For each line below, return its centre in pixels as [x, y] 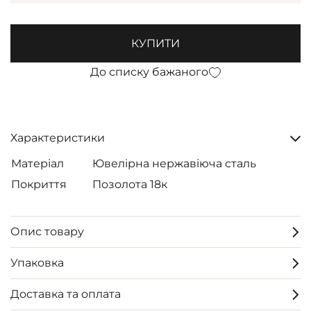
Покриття [39, 184]
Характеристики [58, 138]
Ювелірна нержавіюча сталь [174, 163]
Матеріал [39, 163]
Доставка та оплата [66, 294]
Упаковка [37, 263]
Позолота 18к [130, 184]
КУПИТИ [155, 43]
